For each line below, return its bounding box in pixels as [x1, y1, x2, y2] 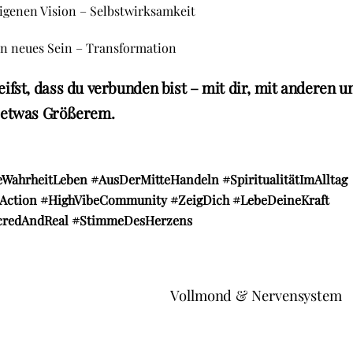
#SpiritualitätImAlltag [221, 171, 347, 188]
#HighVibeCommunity [39, 191, 167, 209]
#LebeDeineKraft [232, 191, 329, 209]
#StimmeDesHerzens [72, 212, 193, 229]
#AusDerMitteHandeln [90, 171, 219, 188]
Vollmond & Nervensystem [170, 285, 342, 306]
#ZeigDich [169, 191, 229, 209]
